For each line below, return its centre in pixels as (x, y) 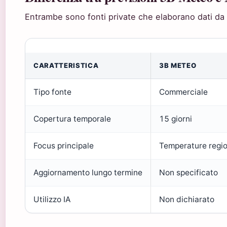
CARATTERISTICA (66, 65)
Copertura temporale (72, 119)
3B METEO (178, 65)
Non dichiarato (187, 199)
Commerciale (183, 92)
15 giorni (176, 119)
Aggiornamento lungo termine (88, 172)
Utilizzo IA (52, 199)
